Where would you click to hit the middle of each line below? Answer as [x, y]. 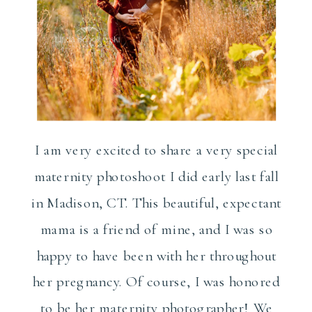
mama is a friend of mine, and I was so [156, 229]
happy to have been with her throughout [156, 256]
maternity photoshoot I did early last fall [157, 177]
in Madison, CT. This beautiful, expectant [156, 203]
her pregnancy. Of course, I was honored [157, 282]
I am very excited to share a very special [156, 150]
